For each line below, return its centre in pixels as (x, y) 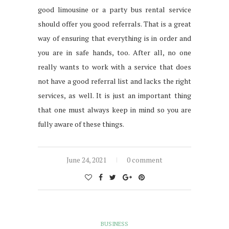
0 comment (145, 159)
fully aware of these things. (81, 124)
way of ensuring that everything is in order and (114, 38)
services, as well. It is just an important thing (114, 95)
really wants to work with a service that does (114, 66)
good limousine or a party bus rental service (114, 9)
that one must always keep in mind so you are (114, 109)
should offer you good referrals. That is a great (114, 24)
